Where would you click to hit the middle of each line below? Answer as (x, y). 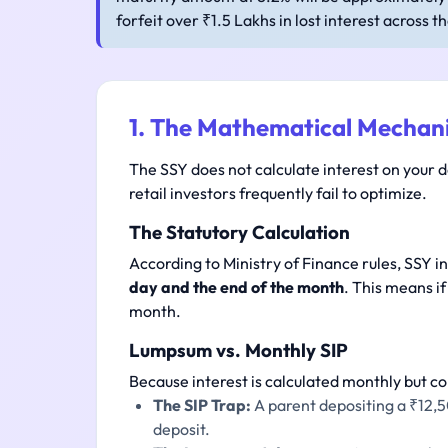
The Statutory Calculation (239, 232)
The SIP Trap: (202, 405)
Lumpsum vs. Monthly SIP (238, 350)
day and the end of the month (236, 287)
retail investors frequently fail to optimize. (278, 193)
